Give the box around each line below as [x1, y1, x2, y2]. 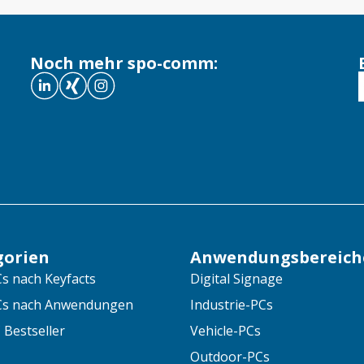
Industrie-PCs [190, 295, 273, 314]
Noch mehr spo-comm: [29, 51, 218, 74]
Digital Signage [190, 269, 283, 288]
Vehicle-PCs [190, 321, 261, 340]
